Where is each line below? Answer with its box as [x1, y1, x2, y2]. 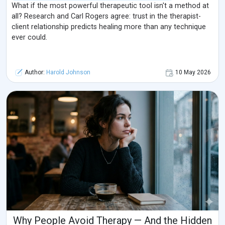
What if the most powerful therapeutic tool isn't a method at [12, 2, 209, 11]
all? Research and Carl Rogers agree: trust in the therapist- [12, 12, 201, 21]
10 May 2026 [175, 69, 211, 76]
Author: [23, 69, 46, 76]
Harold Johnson [46, 69, 90, 76]
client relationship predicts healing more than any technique [12, 23, 206, 32]
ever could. [12, 33, 47, 42]
